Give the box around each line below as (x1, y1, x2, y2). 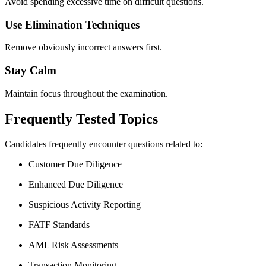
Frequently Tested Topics (5, 110, 158, 126)
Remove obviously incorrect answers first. (5, 42, 162, 53)
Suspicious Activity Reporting (28, 199, 141, 210)
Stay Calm (5, 64, 56, 77)
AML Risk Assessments (28, 239, 118, 250)
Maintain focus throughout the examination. (5, 88, 168, 99)
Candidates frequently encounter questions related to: (5, 138, 202, 149)
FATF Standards (28, 219, 90, 230)
